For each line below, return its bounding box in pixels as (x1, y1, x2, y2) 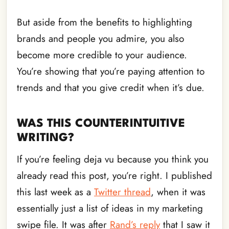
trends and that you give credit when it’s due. (17, 80, 204, 95)
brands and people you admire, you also (17, 31, 184, 45)
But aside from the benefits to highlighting (17, 15, 192, 29)
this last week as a (17, 185, 94, 199)
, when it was (151, 185, 205, 199)
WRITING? (17, 132, 74, 144)
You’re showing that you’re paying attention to (17, 64, 204, 78)
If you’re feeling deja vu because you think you (17, 152, 209, 166)
